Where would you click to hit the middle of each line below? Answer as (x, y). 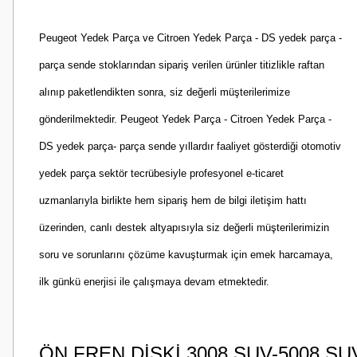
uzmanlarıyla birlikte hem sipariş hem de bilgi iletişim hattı (173, 200)
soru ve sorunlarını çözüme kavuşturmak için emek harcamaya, (186, 255)
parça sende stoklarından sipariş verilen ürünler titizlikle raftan (182, 65)
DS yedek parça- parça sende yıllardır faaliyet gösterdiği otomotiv (190, 146)
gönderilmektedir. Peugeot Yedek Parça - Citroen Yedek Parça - (185, 119)
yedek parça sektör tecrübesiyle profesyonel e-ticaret (161, 173)
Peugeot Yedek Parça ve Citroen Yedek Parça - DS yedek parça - (190, 38)
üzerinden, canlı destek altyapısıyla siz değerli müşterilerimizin (184, 228)
